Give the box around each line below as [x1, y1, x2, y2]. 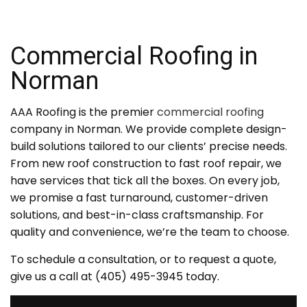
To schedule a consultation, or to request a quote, [10, 251, 276, 268]
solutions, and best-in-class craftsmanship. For [10, 207, 264, 223]
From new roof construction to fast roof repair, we [10, 156, 282, 172]
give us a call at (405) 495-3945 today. [10, 269, 219, 285]
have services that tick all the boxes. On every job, [10, 173, 280, 189]
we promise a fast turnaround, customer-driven [10, 190, 268, 206]
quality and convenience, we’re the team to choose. [10, 224, 289, 241]
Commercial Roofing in [10, 42, 258, 71]
